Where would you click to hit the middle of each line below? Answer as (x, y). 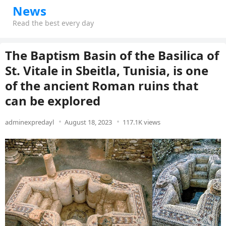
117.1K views (142, 122)
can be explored (53, 101)
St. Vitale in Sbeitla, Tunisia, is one (107, 70)
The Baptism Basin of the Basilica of (112, 55)
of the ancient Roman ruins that (102, 86)
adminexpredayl (30, 122)
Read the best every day (53, 23)
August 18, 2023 (88, 122)
